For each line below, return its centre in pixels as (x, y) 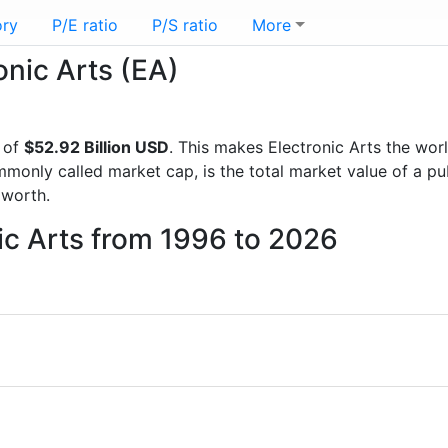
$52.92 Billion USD (96, 147)
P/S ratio (185, 25)
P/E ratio (85, 25)
